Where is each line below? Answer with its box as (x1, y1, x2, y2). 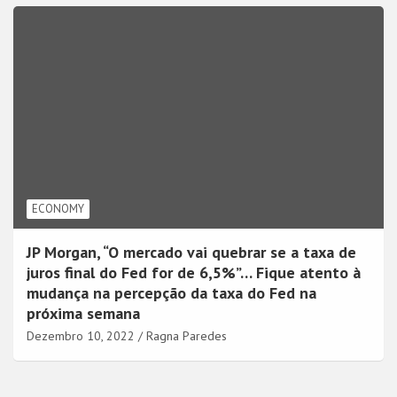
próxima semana (27, 303, 140, 324)
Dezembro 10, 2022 (27, 328, 138, 345)
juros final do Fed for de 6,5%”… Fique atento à (27, 262, 361, 284)
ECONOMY (32, 201, 84, 217)
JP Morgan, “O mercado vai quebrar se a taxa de (27, 242, 356, 263)
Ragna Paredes (146, 328, 227, 345)
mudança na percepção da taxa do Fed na (27, 283, 316, 304)
